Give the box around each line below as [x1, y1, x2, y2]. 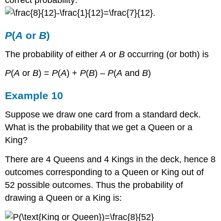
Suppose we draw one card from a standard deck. [5, 109, 201, 119]
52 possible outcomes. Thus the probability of [5, 180, 184, 190]
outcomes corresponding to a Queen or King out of [5, 167, 204, 177]
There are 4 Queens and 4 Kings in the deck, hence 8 [5, 154, 216, 164]
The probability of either [5, 49, 101, 59]
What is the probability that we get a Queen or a [5, 122, 193, 132]
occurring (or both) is [127, 49, 209, 59]
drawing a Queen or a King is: [5, 192, 122, 203]
